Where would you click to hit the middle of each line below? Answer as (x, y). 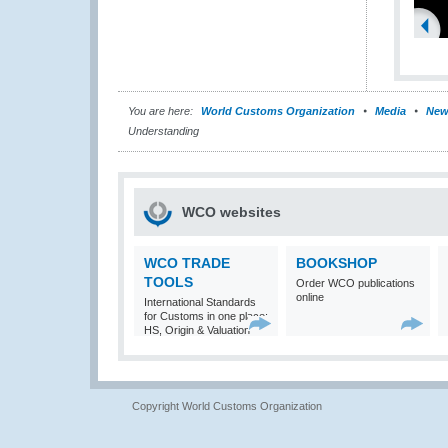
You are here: (160, 111)
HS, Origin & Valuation (197, 330)
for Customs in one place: (206, 316)
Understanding (163, 131)
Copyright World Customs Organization (227, 406)
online (310, 297)
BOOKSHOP (336, 263)
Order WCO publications (355, 283)
